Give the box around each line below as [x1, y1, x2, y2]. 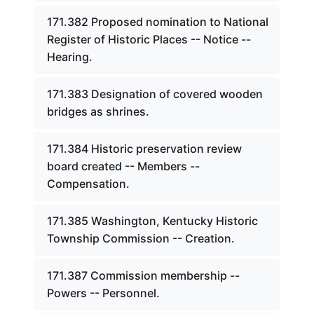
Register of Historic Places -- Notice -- [47, 32, 251, 46]
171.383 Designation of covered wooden [47, 87, 263, 101]
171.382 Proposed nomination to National [47, 15, 268, 29]
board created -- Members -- [47, 159, 200, 173]
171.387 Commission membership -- [47, 268, 240, 282]
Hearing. [47, 50, 93, 64]
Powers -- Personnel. [47, 286, 160, 300]
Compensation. [47, 177, 130, 191]
